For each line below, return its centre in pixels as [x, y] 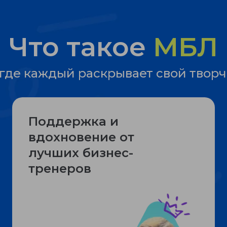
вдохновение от [81, 137]
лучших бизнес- [81, 153]
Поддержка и [73, 121]
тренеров [60, 168]
